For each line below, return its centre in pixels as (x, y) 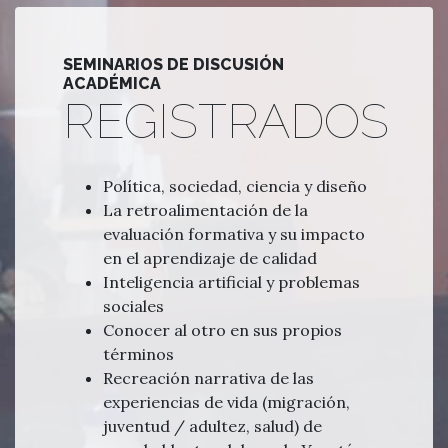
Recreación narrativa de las (208, 377)
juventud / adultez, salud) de (212, 425)
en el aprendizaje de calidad (210, 257)
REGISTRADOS (226, 120)
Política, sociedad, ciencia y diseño (235, 185)
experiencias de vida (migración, (226, 401)
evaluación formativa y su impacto (234, 233)
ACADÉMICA (112, 83)
